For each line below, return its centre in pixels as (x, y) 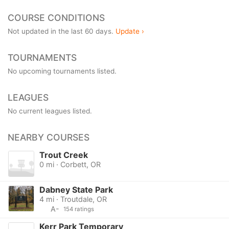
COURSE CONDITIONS (56, 17)
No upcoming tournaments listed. (62, 71)
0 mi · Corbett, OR (70, 164)
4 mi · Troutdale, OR (73, 199)
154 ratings (78, 209)
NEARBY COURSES (49, 137)
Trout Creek (63, 155)
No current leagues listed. (50, 111)
